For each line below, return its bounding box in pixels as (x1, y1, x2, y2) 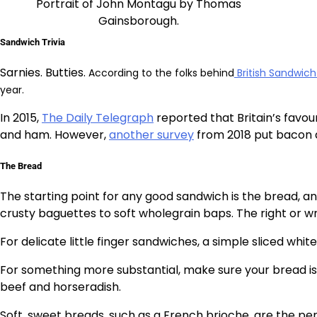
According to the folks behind (88, 65, 234, 80)
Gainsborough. (98, 12, 179, 29)
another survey (109, 126, 194, 143)
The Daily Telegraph (42, 109, 154, 126)
